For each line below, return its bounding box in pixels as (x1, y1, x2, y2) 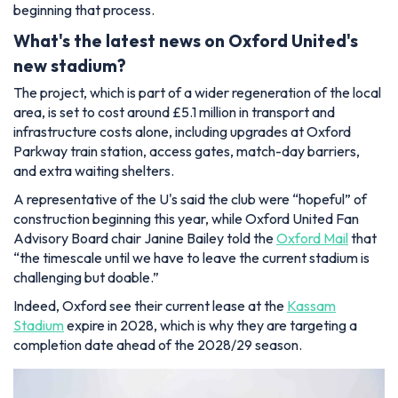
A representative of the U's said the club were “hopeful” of (13, 190, 367, 209)
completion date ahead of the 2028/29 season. (13, 336, 302, 354)
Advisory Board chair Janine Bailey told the (13, 229, 276, 248)
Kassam (287, 297, 336, 315)
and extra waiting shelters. (13, 162, 174, 180)
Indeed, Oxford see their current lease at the (13, 297, 287, 315)
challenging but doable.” (13, 268, 159, 287)
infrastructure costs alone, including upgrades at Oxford (13, 123, 351, 141)
